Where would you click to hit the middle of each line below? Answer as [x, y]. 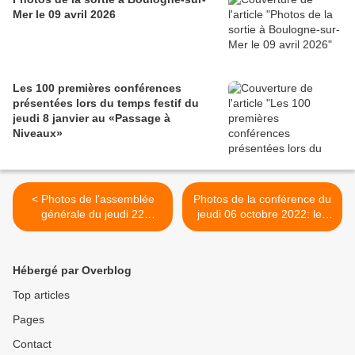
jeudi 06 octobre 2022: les [262, 214]
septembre [93, 229]
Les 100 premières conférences [97, 88]
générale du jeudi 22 [93, 214]
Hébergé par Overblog [72, 271]
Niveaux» [38, 134]
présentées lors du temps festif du [106, 103]
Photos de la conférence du [262, 199]
